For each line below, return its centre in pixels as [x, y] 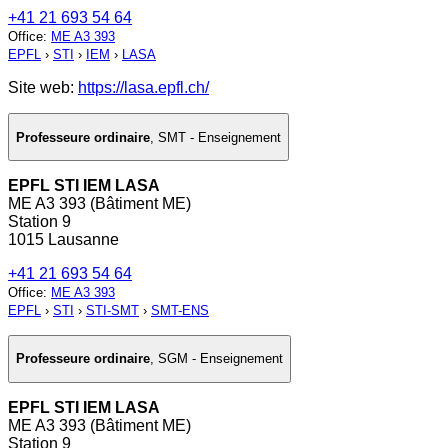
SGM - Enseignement [220, 359]
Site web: [43, 88]
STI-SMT [112, 311]
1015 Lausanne [63, 240]
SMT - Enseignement [219, 137]
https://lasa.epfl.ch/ [143, 88]
